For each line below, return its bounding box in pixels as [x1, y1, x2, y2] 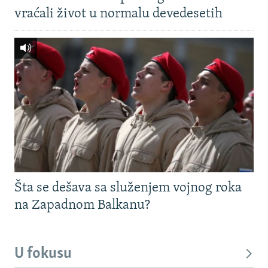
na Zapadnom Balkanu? [14, 199, 150, 213]
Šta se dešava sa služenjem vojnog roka [14, 181, 242, 196]
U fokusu [14, 246, 72, 263]
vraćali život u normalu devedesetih [14, 7, 223, 22]
